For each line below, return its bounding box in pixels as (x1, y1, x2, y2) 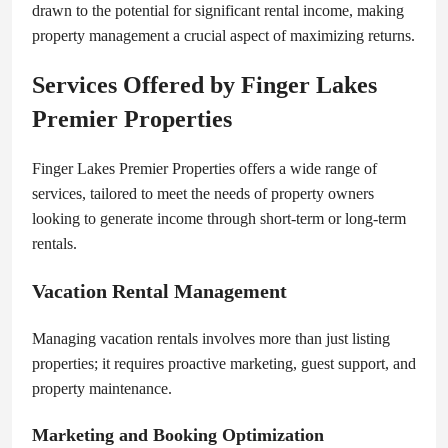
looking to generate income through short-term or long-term (32, 209, 406, 227)
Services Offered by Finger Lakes (32, 71, 377, 98)
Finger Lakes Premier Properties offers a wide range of (32, 159, 377, 177)
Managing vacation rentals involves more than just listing (32, 329, 390, 347)
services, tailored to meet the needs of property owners (32, 184, 374, 202)
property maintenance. (32, 379, 172, 397)
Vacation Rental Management (32, 279, 287, 302)
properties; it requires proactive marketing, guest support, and (32, 354, 416, 372)
